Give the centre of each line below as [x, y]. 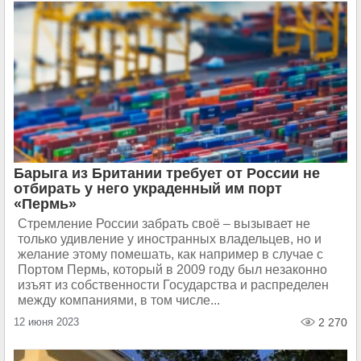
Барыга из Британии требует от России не [167, 173]
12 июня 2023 [46, 322]
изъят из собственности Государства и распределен [173, 285]
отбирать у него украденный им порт [148, 189]
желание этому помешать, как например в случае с [170, 254]
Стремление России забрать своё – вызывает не [164, 224]
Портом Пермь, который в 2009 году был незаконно [172, 270]
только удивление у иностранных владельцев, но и [170, 239]
